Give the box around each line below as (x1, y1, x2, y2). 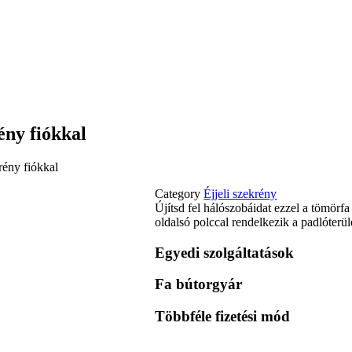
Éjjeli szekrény (203, 186, 277, 200)
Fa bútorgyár (155, 276, 243, 293)
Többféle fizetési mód (155, 308, 291, 325)
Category (155, 186, 201, 200)
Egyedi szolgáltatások (155, 244, 295, 261)
